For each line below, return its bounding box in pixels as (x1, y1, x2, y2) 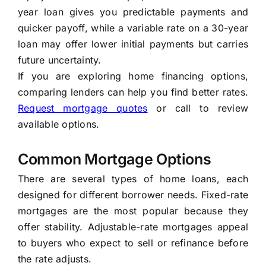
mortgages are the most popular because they (17, 205, 249, 217)
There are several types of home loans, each (17, 173, 249, 185)
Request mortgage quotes (17, 102, 148, 115)
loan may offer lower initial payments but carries (17, 38, 249, 50)
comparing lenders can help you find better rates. (17, 86, 249, 99)
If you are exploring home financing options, (17, 70, 249, 83)
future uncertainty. (17, 54, 102, 66)
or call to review (147, 102, 248, 115)
